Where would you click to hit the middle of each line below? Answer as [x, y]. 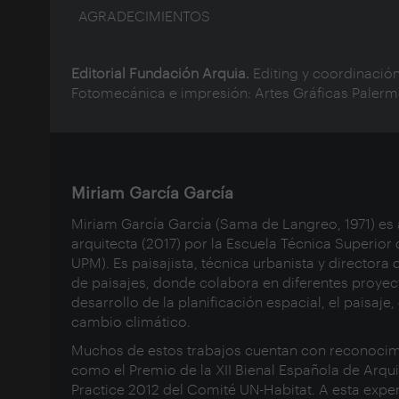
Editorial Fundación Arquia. [162, 73]
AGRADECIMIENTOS [141, 16]
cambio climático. [131, 322]
